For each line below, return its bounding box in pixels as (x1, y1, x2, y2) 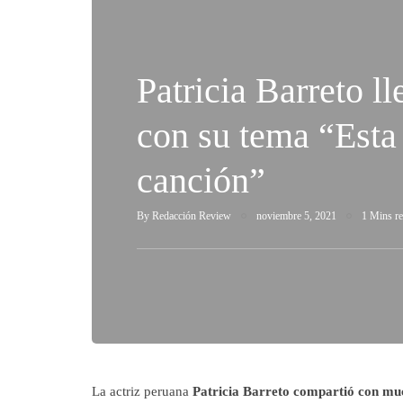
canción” (137, 160, 265, 201)
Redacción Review (152, 210, 231, 222)
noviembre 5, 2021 (256, 210, 336, 222)
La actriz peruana (92, 384, 193, 399)
